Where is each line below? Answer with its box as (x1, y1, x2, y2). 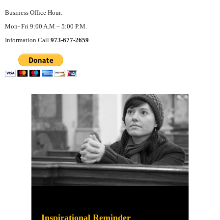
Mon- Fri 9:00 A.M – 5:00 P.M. (5, 22, 87, 30)
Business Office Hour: (5, 8, 63, 16)
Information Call (5, 36, 51, 44)
